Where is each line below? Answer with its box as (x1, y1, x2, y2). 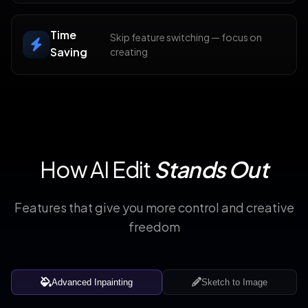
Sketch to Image (201, 276, 267, 287)
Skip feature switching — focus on (110, 30, 263, 43)
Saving (50, 44, 87, 59)
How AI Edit (40, 155, 154, 183)
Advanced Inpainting (52, 276, 133, 287)
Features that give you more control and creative (14, 199, 294, 215)
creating (110, 45, 148, 58)
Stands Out (153, 155, 268, 183)
